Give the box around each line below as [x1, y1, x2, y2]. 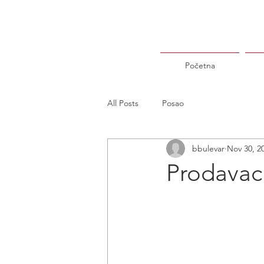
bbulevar [192, 143, 225, 154]
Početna [184, 60, 215, 71]
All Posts [107, 97, 138, 108]
